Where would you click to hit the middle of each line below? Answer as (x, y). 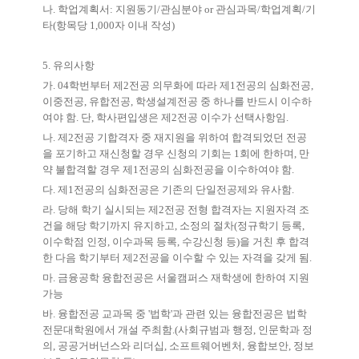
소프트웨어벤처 (206, 346)
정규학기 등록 (270, 226)
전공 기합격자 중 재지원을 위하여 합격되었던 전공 (190, 138)
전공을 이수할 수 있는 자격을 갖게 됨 (224, 258)
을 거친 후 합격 (274, 242)
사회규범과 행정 (216, 330)
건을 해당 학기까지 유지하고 (109, 226)
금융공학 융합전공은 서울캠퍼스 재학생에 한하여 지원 (184, 278)
